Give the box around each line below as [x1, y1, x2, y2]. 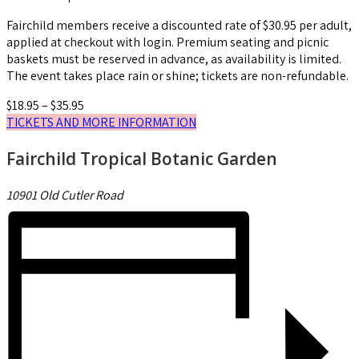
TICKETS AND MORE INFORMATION [6, 114, 196, 131]
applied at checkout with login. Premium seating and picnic [6, 34, 329, 51]
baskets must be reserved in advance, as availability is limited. [6, 50, 341, 68]
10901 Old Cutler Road [6, 187, 123, 204]
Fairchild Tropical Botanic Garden [6, 147, 277, 171]
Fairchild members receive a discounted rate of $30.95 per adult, [6, 17, 352, 34]
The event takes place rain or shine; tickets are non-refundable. [6, 67, 349, 85]
